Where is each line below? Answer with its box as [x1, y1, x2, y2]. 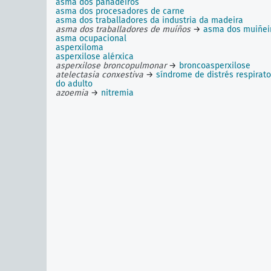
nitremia [101, 88, 134, 98]
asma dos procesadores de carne [56, 6, 184, 16]
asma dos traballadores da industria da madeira [56, 15, 243, 25]
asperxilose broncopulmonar [56, 60, 166, 71]
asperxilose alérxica [56, 51, 134, 62]
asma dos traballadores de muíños [56, 24, 191, 34]
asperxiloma [56, 42, 103, 53]
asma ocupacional [56, 33, 126, 44]
